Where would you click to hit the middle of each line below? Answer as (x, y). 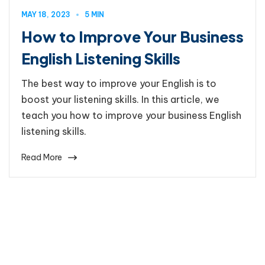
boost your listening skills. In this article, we (120, 99)
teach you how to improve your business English (131, 115)
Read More (42, 157)
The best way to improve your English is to (119, 83)
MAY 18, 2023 (46, 14)
